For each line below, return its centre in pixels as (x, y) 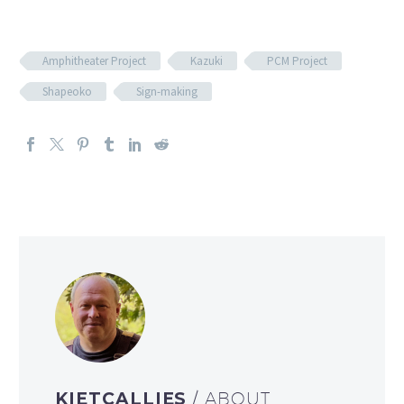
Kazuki (207, 60)
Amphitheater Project (94, 60)
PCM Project (297, 60)
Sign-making (167, 91)
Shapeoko (67, 91)
